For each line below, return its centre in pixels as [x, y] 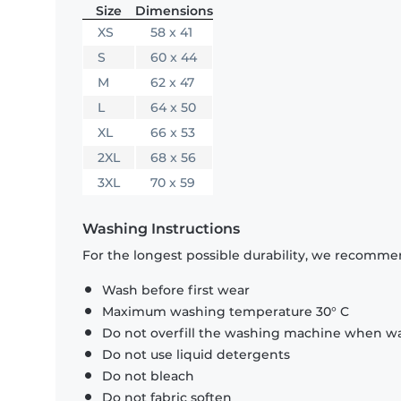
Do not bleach [148, 376]
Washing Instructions [161, 229]
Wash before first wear [176, 290]
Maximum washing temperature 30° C [226, 312]
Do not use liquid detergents [196, 355]
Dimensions [174, 11]
